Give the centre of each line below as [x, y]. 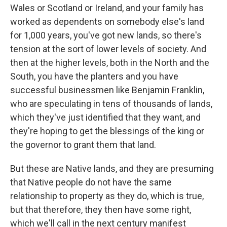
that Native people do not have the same [91, 182]
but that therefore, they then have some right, [101, 210]
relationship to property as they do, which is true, [107, 196]
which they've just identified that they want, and [105, 117]
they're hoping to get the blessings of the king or [107, 131]
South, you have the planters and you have [94, 76]
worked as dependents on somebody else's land [107, 22]
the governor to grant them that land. [83, 145]
